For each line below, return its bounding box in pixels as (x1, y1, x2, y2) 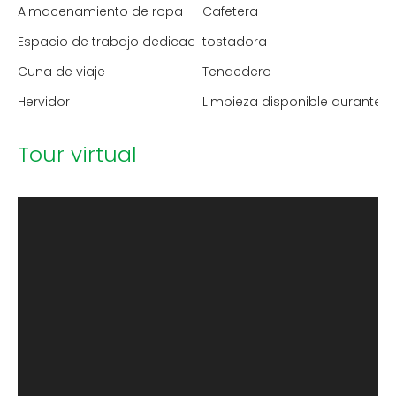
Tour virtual (18, 139, 137, 169)
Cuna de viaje (18, 62, 105, 80)
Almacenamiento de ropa (18, 2, 183, 20)
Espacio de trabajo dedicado (18, 32, 205, 50)
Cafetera (202, 2, 258, 20)
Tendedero (202, 62, 271, 80)
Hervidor (18, 92, 70, 110)
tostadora (202, 32, 267, 50)
